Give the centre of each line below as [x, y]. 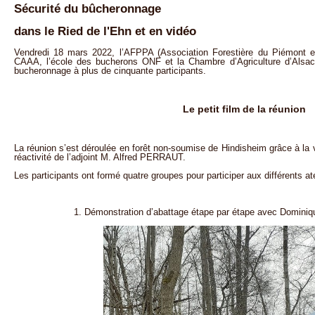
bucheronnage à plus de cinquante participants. [110, 71]
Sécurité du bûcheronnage [87, 8]
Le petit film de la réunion [244, 109]
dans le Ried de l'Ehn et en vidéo [105, 32]
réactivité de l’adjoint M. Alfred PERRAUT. [99, 157]
